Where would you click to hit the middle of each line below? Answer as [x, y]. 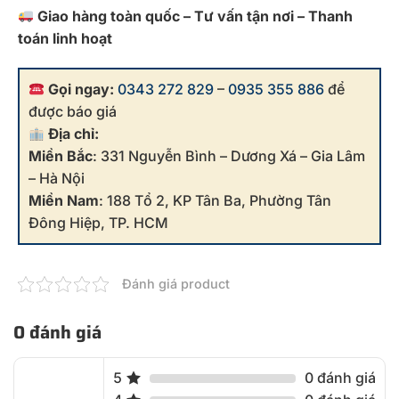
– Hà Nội [57, 179]
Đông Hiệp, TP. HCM [98, 223]
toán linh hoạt [65, 38]
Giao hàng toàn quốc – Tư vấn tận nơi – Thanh [195, 16]
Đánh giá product [176, 284]
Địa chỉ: [74, 134]
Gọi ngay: [81, 90]
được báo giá [73, 112]
